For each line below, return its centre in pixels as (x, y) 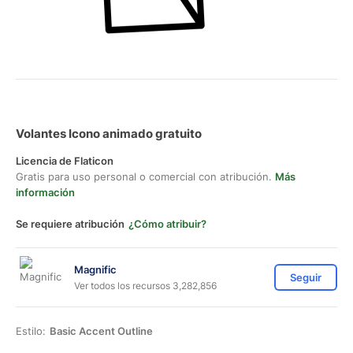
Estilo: (31, 331)
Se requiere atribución (70, 224)
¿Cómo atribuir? (167, 224)
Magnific (95, 269)
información (45, 192)
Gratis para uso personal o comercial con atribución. (145, 176)
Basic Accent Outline (101, 331)
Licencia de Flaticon (65, 161)
